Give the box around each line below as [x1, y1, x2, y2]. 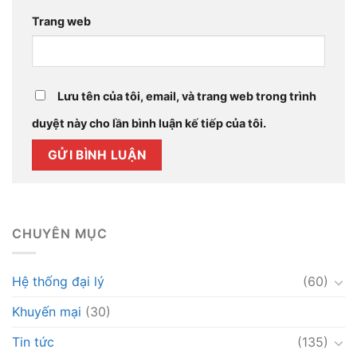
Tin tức [12, 334, 54, 351]
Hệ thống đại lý [12, 273, 104, 290]
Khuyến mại [12, 304, 81, 320]
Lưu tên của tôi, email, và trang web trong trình [57, 89, 316, 104]
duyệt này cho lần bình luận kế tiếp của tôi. [32, 116, 266, 131]
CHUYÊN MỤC [12, 225, 108, 241]
